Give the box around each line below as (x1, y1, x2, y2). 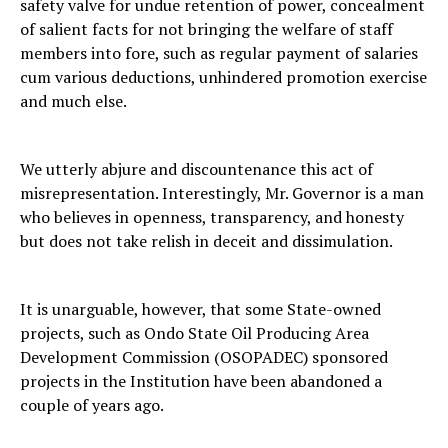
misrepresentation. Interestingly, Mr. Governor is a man (20, 182, 424, 205)
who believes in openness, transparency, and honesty (20, 206, 404, 229)
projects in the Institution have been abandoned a (20, 370, 382, 393)
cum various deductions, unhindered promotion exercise (20, 66, 427, 89)
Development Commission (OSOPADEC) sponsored (20, 346, 388, 369)
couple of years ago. (20, 394, 164, 417)
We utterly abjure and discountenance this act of (20, 158, 373, 181)
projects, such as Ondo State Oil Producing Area (20, 322, 369, 345)
